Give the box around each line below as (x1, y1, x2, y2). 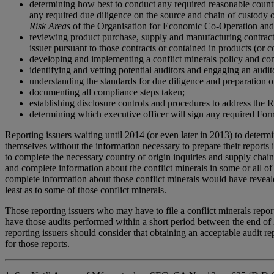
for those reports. (5, 239, 70, 250)
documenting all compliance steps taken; (29, 87, 185, 98)
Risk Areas (29, 21, 73, 32)
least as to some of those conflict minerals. (5, 185, 166, 196)
